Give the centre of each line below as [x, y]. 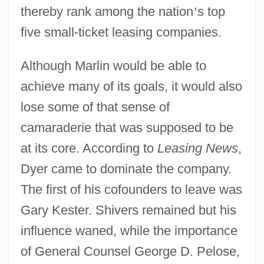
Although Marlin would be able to [113, 65]
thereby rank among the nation [107, 11]
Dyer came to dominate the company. [126, 169]
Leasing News [197, 148]
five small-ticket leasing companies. [121, 32]
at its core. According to [89, 148]
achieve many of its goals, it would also [131, 86]
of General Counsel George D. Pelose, [130, 251]
